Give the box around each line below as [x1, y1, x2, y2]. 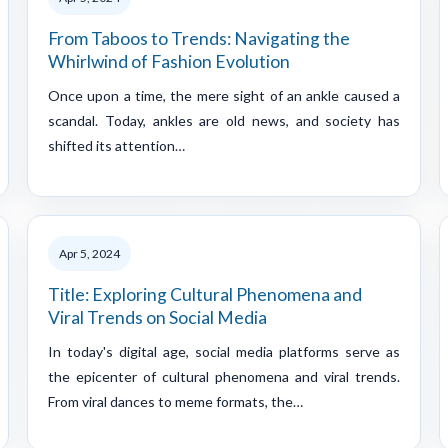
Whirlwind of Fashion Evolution [48, 50, 290, 72]
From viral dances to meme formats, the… [48, 392, 303, 410]
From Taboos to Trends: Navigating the [48, 27, 350, 49]
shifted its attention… [48, 136, 185, 154]
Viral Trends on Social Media [48, 306, 267, 328]
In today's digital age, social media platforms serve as [48, 342, 400, 360]
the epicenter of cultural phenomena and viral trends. [48, 367, 400, 385]
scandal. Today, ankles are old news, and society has [48, 111, 400, 129]
